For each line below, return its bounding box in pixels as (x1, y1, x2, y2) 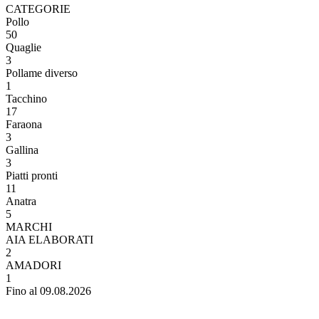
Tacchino (6, 92, 47, 105)
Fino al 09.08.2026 (6, 284, 91, 297)
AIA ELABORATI (6, 233, 93, 246)
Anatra (6, 194, 36, 207)
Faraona (6, 117, 42, 130)
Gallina (6, 143, 38, 156)
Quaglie (6, 41, 41, 53)
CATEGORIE (6, 2, 70, 15)
